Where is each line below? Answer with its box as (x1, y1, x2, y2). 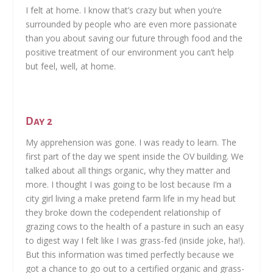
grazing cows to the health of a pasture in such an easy (26, 221, 244, 233)
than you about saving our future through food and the (26, 32, 243, 44)
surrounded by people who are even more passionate (26, 18, 238, 30)
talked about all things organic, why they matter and (26, 165, 231, 177)
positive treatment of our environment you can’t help (26, 46, 235, 58)
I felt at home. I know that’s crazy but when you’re (26, 4, 222, 16)
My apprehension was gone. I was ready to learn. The (26, 136, 237, 149)
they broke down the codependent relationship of (26, 207, 221, 219)
